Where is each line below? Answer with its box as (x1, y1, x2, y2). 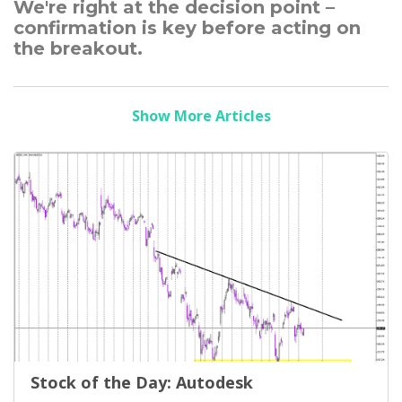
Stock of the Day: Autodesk (30, 371, 253, 393)
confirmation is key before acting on (13, 17, 361, 39)
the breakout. (13, 38, 143, 60)
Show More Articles (131, 106, 271, 127)
